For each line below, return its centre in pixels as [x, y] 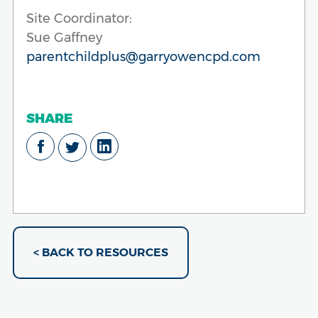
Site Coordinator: [79, 18]
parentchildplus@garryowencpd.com [145, 56]
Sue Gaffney [64, 37]
